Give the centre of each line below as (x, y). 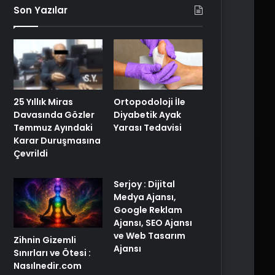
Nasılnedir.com (48, 266)
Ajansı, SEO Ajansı (153, 223)
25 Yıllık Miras (43, 102)
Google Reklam (148, 210)
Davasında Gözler (54, 114)
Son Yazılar (41, 10)
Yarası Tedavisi (148, 127)
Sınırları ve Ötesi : (52, 253)
